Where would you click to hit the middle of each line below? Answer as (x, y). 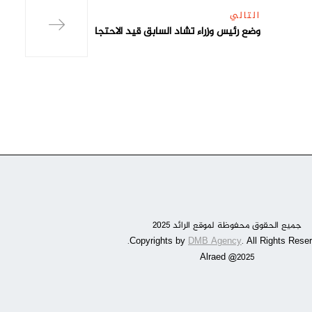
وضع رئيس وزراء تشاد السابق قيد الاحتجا (178, 32)
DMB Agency (215, 242)
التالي (245, 16)
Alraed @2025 (227, 258)
